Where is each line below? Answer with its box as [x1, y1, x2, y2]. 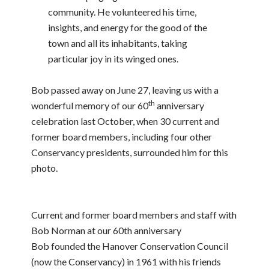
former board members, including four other [31, 131, 213, 142]
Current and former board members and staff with [31, 209, 237, 220]
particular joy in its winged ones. [47, 53, 178, 64]
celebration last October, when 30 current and [31, 115, 220, 127]
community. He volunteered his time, [47, 6, 196, 17]
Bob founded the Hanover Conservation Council [31, 240, 229, 252]
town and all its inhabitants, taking [47, 37, 187, 49]
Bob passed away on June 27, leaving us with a [31, 84, 219, 95]
